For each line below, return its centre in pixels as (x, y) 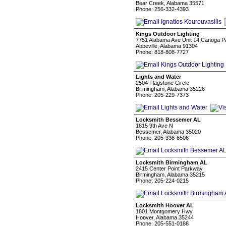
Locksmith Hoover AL (165, 205)
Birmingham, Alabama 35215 (170, 175)
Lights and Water (158, 77)
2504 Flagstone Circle (162, 83)
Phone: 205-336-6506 (162, 138)
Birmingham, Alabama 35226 (170, 89)
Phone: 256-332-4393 (162, 9)
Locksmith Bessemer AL (168, 120)
